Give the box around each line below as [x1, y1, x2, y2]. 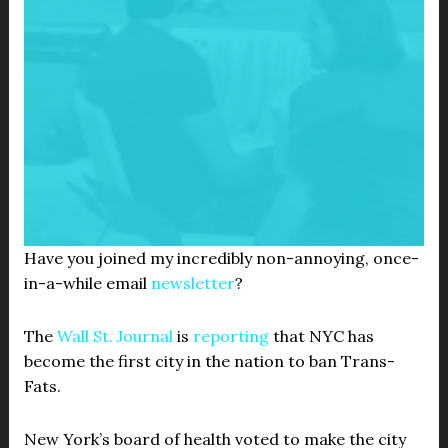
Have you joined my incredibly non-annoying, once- [23, 248, 419, 268]
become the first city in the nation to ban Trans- [23, 351, 395, 371]
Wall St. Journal [56, 326, 173, 346]
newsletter [150, 273, 235, 293]
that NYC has [268, 326, 374, 346]
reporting [192, 326, 269, 346]
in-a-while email [23, 273, 151, 293]
